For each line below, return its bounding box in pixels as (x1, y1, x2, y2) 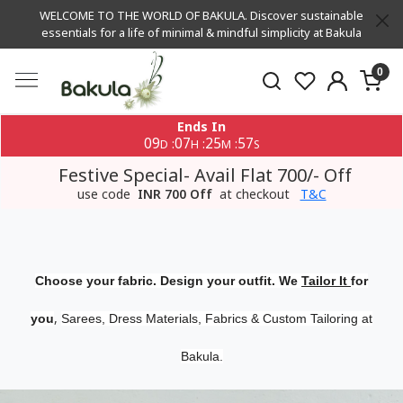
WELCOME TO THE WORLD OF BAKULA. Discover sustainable (40, 7, 363, 23)
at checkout (215, 185, 293, 202)
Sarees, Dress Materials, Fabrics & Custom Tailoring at (61, 311, 372, 326)
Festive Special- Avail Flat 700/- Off (58, 163, 352, 187)
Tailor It (301, 273, 351, 288)
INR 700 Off (137, 185, 212, 202)
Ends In (177, 118, 226, 135)
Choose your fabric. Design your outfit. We (35, 273, 301, 288)
